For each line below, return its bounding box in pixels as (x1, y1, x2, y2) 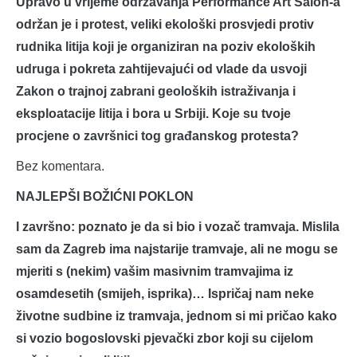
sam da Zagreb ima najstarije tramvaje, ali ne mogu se (16, 241, 338, 256)
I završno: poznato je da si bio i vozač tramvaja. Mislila (16, 219, 339, 233)
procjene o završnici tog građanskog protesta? (16, 128, 299, 143)
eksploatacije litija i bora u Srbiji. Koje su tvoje (16, 106, 291, 120)
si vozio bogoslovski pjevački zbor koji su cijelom (16, 331, 313, 345)
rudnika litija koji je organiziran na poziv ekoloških (16, 39, 316, 53)
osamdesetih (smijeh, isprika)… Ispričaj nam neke (16, 286, 314, 300)
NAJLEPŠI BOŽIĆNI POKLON (16, 189, 194, 203)
